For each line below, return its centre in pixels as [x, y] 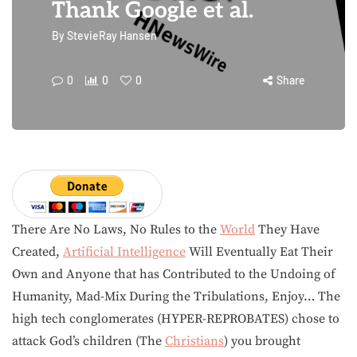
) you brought [262, 341]
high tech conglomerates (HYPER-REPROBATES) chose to [176, 319]
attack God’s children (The [88, 341]
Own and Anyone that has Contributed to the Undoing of [174, 274]
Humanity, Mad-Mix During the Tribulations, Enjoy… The [176, 296]
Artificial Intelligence [124, 252]
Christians [194, 341]
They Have [287, 229]
